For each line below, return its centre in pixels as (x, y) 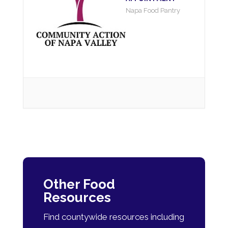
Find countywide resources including (113, 217)
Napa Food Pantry (153, 10)
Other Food (79, 184)
